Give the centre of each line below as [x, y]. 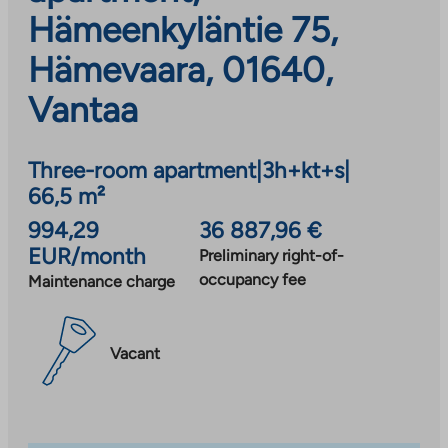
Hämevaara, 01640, [180, 69]
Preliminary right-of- [271, 255]
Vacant [135, 354]
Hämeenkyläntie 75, [183, 29]
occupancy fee [252, 279]
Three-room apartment [142, 170]
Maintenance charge [101, 281]
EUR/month [87, 256]
